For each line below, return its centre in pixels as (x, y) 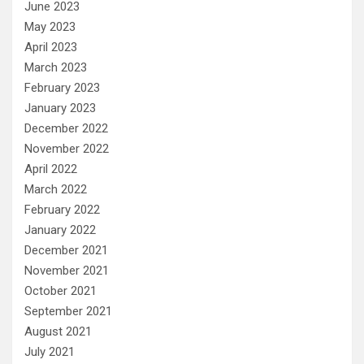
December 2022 (66, 129)
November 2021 (67, 271)
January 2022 (60, 230)
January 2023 (60, 108)
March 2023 (56, 68)
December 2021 (66, 251)
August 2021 (58, 332)
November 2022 (67, 149)
